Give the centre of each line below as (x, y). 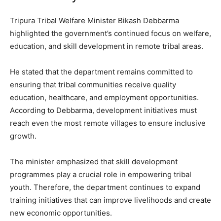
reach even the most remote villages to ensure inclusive (108, 123)
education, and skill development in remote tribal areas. (107, 46)
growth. (23, 136)
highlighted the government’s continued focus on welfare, (110, 33)
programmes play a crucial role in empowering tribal (101, 174)
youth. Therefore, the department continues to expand (105, 187)
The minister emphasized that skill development (94, 161)
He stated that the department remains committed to (101, 72)
